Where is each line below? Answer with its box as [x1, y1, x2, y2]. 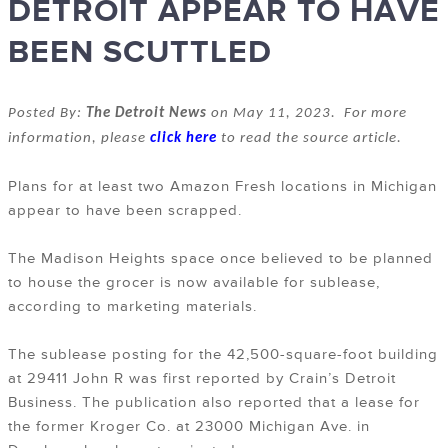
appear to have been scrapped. [8, 201, 242, 221]
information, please [8, 131, 150, 147]
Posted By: [8, 106, 86, 122]
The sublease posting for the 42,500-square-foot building [8, 345, 438, 365]
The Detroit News [86, 106, 207, 122]
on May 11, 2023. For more [207, 106, 407, 122]
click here [150, 131, 217, 147]
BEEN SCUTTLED [8, 33, 272, 73]
